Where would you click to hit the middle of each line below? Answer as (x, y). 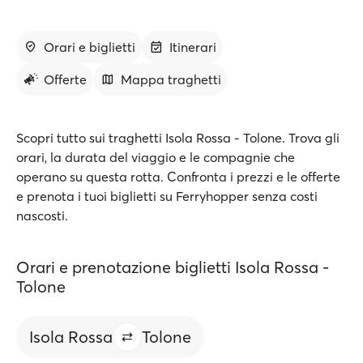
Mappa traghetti (171, 79)
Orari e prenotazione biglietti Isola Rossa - (173, 267)
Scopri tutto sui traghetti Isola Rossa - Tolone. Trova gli (178, 138)
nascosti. (42, 216)
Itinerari (193, 47)
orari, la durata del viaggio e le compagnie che (156, 157)
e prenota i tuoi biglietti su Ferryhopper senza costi (167, 196)
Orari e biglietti (90, 47)
